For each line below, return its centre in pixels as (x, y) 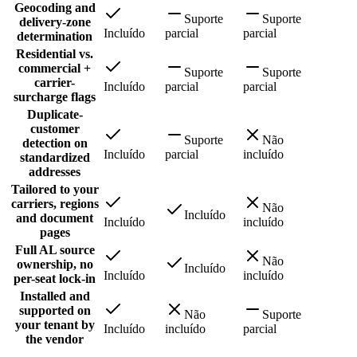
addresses (55, 172)
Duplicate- (55, 115)
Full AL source (55, 250)
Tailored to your (55, 190)
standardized (55, 158)
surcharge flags (55, 97)
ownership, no (55, 265)
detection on (55, 143)
